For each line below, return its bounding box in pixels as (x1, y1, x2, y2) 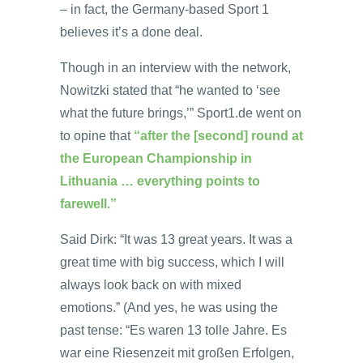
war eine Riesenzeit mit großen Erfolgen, (60, 345, 294, 360)
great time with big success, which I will (60, 254, 284, 269)
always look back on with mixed (60, 277, 241, 292)
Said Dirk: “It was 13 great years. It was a (60, 232, 293, 246)
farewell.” (60, 196, 117, 211)
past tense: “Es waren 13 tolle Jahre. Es (60, 322, 287, 337)
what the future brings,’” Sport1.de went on (60, 105, 301, 120)
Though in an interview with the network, (60, 60, 291, 75)
